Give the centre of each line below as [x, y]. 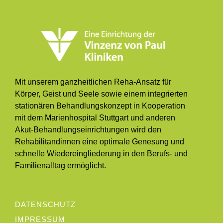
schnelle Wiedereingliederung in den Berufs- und [101, 154]
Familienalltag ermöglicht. [60, 166]
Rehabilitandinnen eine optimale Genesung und [100, 142]
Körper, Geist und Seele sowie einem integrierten [101, 94]
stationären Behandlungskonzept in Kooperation [100, 106]
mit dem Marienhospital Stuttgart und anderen [95, 118]
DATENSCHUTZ [45, 205]
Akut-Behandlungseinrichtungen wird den [88, 130]
